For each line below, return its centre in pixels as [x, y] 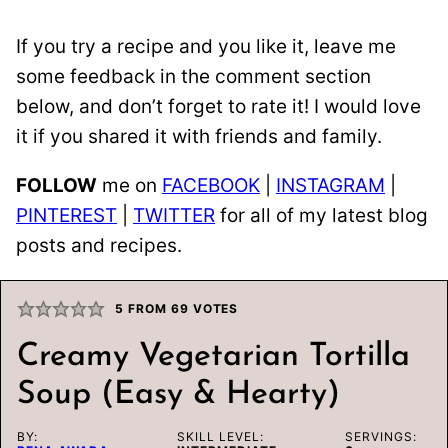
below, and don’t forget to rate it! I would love [218, 106]
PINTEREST [66, 215]
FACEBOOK [211, 185]
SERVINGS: [380, 436]
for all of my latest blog [321, 215]
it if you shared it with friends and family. [199, 136]
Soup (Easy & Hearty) [178, 394]
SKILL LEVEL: [220, 436]
